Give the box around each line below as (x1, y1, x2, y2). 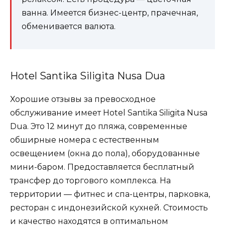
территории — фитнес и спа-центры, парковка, (10, 189, 210, 199)
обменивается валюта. (22, 21, 116, 31)
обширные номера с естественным (10, 135, 159, 145)
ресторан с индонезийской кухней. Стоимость (10, 202, 208, 212)
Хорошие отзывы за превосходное (10, 94, 156, 104)
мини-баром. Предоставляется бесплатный (10, 162, 194, 172)
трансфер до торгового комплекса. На (10, 175, 171, 185)
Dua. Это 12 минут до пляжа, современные (10, 121, 187, 131)
